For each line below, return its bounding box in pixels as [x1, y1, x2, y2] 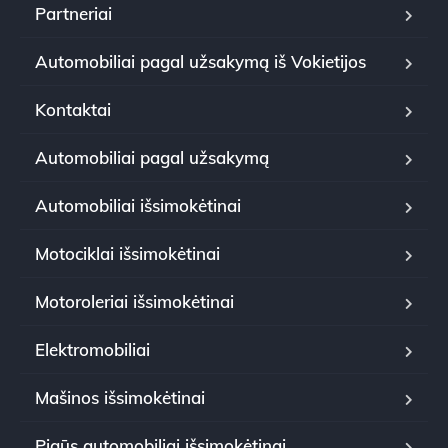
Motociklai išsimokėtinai [35, 242, 220, 264]
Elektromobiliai [35, 338, 150, 360]
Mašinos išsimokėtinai [35, 386, 205, 408]
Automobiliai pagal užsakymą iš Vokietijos [35, 50, 366, 72]
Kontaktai [35, 98, 111, 120]
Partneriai [35, 2, 112, 24]
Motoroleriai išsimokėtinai [35, 290, 234, 312]
